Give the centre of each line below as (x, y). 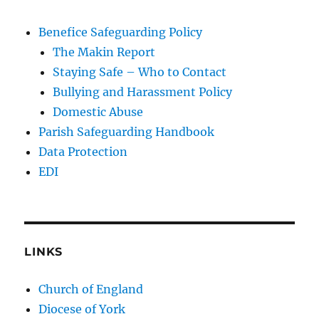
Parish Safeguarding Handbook (127, 132)
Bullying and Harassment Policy (143, 92)
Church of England (91, 289)
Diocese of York (82, 309)
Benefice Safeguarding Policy (121, 32)
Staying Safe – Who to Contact (140, 72)
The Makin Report (104, 52)
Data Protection (83, 152)
